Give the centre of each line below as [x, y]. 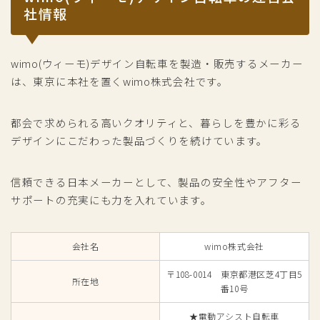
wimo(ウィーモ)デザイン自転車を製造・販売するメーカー [157, 64]
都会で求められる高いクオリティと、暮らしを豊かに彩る [156, 123]
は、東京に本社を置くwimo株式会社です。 [120, 81]
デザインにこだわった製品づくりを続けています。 [140, 141]
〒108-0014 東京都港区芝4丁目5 [235, 274]
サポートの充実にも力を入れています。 [111, 200]
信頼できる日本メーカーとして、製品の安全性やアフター [156, 182]
